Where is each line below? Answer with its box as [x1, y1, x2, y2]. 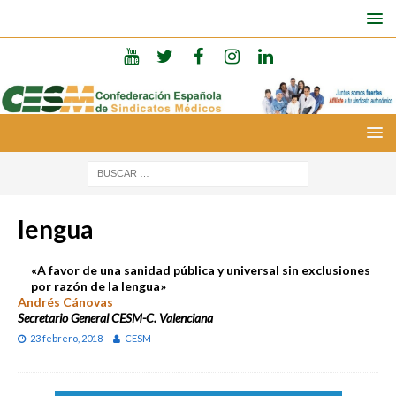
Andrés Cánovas [18, 293, 113, 309]
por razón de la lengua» [31, 278, 166, 293]
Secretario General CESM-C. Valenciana [18, 309, 213, 325]
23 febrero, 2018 [30, 331, 103, 344]
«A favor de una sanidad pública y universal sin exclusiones [31, 262, 370, 278]
